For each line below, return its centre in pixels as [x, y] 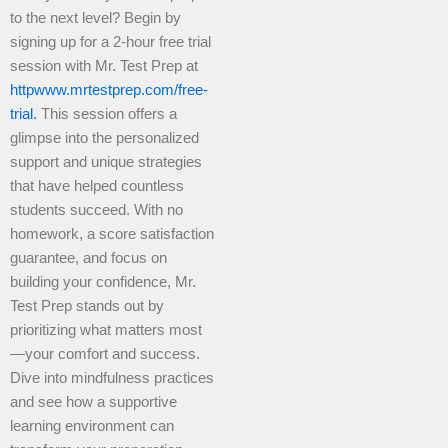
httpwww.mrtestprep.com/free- [109, 90]
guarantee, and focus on [88, 258]
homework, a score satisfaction [112, 234]
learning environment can [92, 426]
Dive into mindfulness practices [112, 378]
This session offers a [107, 114]
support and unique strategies [106, 162]
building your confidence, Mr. [103, 282]
